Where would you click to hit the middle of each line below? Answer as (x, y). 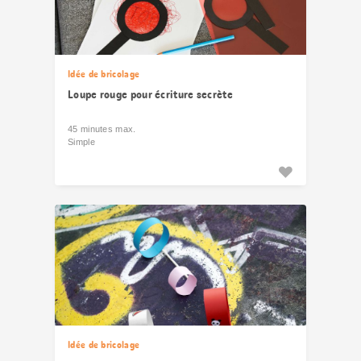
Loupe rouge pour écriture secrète (150, 94)
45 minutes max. (102, 129)
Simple (81, 142)
